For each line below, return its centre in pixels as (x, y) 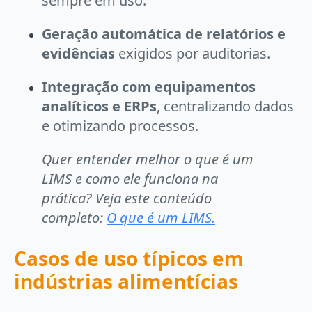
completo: (74, 218)
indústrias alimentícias (126, 281)
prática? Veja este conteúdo (127, 198)
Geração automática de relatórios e (164, 34)
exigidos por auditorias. (193, 53)
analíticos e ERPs (99, 106)
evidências (78, 53)
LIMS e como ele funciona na (130, 179)
